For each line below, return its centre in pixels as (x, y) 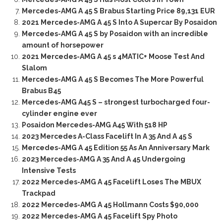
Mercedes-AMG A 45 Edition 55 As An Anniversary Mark (115, 148)
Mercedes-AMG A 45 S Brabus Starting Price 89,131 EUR (118, 11)
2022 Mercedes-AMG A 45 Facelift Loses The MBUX (111, 182)
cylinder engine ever (59, 114)
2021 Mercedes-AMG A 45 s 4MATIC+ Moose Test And (113, 57)
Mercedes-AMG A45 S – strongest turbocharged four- (116, 102)
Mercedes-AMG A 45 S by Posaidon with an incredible (115, 34)
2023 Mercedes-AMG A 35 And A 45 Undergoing (103, 159)
